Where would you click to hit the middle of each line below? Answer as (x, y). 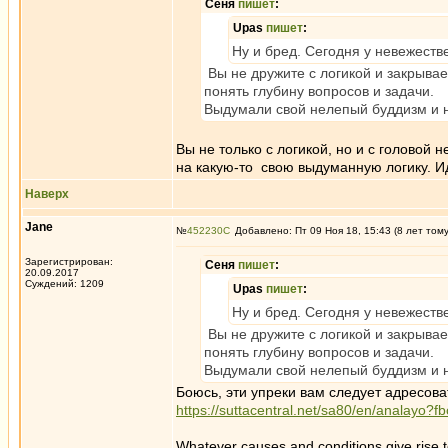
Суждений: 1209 (64, 283)
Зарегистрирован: (69, 261)
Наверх (47, 194)
